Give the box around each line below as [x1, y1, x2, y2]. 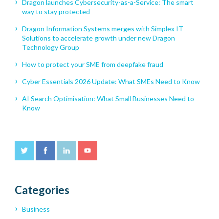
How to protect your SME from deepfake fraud [22, 60, 163, 69]
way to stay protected [22, 7, 90, 16]
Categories [15, 183, 69, 197]
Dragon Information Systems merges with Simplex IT [22, 24, 183, 33]
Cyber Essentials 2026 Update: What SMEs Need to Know [22, 77, 200, 86]
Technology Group [22, 43, 79, 52]
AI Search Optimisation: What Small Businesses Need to [22, 94, 194, 103]
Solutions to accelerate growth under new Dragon [22, 34, 175, 43]
